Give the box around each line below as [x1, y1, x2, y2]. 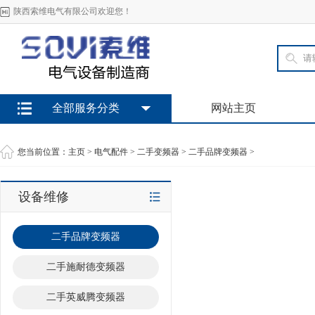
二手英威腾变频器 [46, 292, 125, 302]
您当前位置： [18, 147, 68, 157]
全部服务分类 [52, 102, 120, 114]
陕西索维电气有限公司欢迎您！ [13, 6, 131, 16]
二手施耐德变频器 [46, 262, 125, 272]
